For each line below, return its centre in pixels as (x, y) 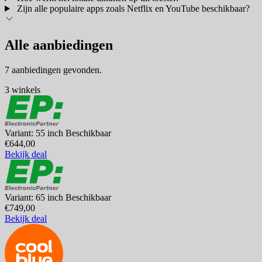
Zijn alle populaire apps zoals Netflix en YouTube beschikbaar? (133, 8)
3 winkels (23, 89)
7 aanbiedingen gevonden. (53, 70)
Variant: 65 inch (35, 197)
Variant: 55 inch (35, 133)
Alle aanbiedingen (59, 45)
